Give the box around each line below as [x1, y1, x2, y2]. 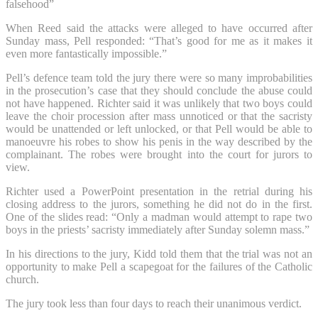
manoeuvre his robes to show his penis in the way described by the [6, 135, 312, 148]
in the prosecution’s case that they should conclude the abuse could [6, 84, 312, 97]
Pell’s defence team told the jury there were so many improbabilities [6, 71, 312, 84]
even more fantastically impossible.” [6, 47, 167, 60]
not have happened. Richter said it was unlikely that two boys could [6, 97, 312, 109]
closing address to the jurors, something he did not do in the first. [6, 197, 312, 210]
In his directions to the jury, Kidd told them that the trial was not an [6, 247, 312, 260]
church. [6, 273, 39, 285]
